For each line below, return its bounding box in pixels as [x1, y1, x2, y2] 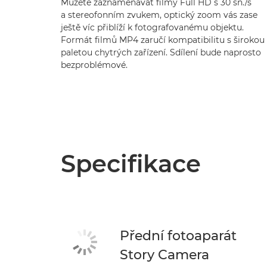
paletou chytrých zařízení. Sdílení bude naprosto [61, 47, 261, 58]
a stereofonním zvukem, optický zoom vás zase [61, 10, 257, 20]
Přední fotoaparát [120, 228, 237, 244]
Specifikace [61, 149, 201, 178]
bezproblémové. [61, 60, 128, 70]
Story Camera [120, 247, 210, 263]
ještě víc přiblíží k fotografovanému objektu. [61, 22, 244, 33]
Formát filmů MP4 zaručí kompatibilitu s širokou [61, 35, 265, 45]
